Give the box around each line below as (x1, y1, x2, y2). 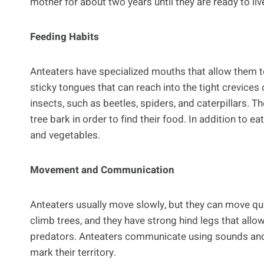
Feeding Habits (30, 29, 99, 44)
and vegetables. (30, 127, 100, 143)
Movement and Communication (30, 162, 174, 177)
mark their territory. (30, 245, 116, 260)
